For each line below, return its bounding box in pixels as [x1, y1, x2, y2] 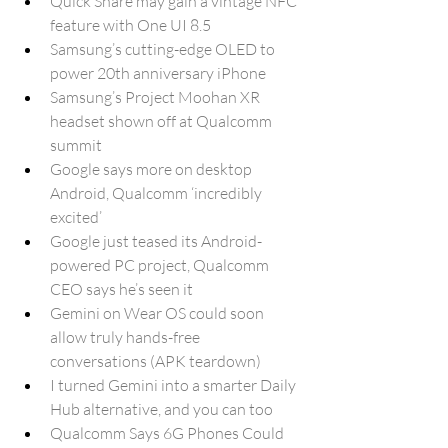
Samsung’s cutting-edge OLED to [50, 39, 278, 59]
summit [50, 135, 102, 155]
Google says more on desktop [50, 159, 255, 179]
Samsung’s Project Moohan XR [50, 87, 263, 107]
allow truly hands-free [50, 327, 203, 347]
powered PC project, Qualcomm [50, 255, 272, 275]
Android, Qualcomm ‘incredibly [50, 183, 265, 203]
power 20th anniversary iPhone [50, 63, 266, 83]
